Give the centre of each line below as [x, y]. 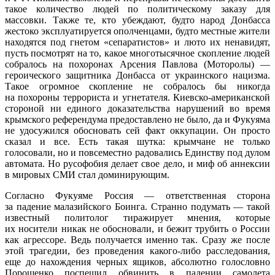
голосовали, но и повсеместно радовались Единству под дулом [137, 152]
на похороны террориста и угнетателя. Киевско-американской [137, 97]
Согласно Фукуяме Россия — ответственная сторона [137, 195]
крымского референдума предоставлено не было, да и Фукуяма [137, 119]
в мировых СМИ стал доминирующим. [87, 174]
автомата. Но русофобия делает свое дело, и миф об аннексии [137, 163]
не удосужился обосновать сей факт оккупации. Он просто [137, 130]
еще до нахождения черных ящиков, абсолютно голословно [137, 261]
